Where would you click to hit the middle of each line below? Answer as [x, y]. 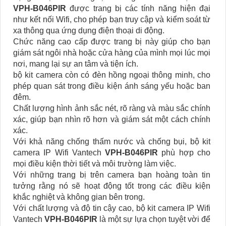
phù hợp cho [184, 153]
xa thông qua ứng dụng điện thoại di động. [89, 31]
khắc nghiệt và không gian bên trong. [79, 197]
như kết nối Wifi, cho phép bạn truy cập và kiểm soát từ [112, 20]
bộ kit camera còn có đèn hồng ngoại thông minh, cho [112, 75]
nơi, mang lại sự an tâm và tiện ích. [76, 64]
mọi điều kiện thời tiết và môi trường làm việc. [95, 164]
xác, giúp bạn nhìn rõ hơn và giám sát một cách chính [112, 120]
